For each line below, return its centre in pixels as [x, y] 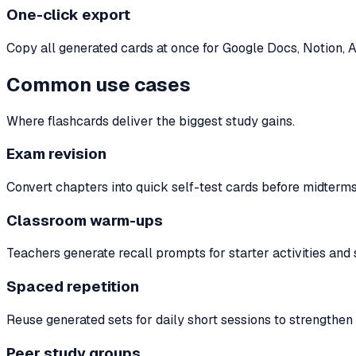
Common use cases [99, 84]
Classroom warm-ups [85, 220]
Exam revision [56, 154]
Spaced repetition [73, 287]
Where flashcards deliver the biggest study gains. [151, 121]
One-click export [68, 15]
